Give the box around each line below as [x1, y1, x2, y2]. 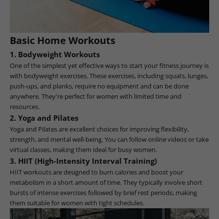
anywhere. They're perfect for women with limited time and [10, 91, 181, 101]
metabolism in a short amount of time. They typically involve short [10, 177, 202, 187]
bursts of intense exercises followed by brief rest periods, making [10, 188, 197, 197]
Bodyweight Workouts [18, 49, 100, 59]
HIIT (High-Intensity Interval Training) [18, 155, 157, 166]
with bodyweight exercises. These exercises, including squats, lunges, [10, 71, 208, 80]
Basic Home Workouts [10, 33, 115, 47]
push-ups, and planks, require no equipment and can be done [10, 81, 189, 90]
